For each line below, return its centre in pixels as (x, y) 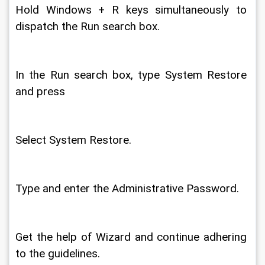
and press (42, 92)
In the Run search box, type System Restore (132, 75)
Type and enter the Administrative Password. (129, 189)
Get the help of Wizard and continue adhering (132, 237)
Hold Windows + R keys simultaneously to (132, 10)
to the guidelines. (59, 254)
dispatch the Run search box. (89, 27)
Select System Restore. (75, 140)
